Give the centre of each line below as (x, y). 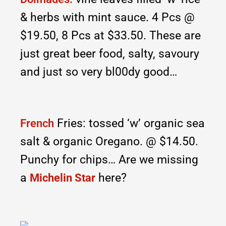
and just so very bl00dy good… (99, 72)
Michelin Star (63, 178)
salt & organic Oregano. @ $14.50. (109, 142)
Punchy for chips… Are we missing (109, 160)
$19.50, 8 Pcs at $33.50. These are (110, 36)
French (37, 124)
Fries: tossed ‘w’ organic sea (129, 124)
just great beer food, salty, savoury (110, 54)
